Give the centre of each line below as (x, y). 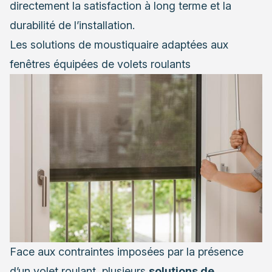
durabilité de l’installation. (72, 25)
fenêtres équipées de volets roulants (100, 64)
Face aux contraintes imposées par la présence (127, 251)
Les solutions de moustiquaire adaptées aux (119, 44)
